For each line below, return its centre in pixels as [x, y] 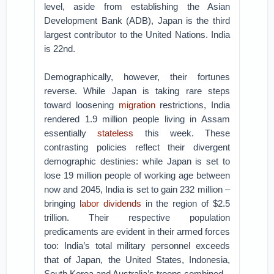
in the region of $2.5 [185, 203]
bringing [62, 203]
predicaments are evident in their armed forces [137, 231]
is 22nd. [60, 49]
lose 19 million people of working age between [137, 175]
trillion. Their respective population [137, 217]
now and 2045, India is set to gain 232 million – [137, 189]
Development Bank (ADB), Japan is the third [137, 20]
